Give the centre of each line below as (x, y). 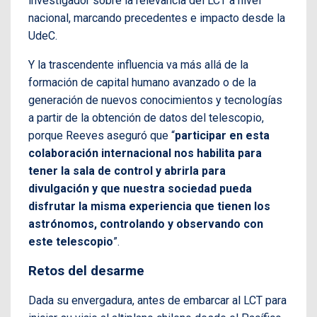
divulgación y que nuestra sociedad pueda (140, 188)
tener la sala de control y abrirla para (127, 171)
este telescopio (71, 241)
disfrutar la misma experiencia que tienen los (149, 206)
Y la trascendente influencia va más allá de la (138, 64)
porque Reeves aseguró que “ (102, 135)
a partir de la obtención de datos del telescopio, (146, 117)
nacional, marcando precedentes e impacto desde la (157, 18)
